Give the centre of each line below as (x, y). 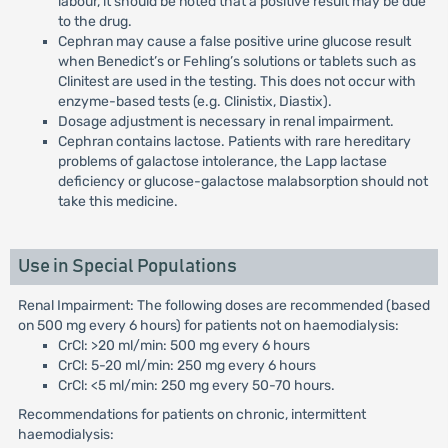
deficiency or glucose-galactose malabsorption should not (242, 182)
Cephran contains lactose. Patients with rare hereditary (234, 142)
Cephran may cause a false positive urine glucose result (234, 42)
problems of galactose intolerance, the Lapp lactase (222, 162)
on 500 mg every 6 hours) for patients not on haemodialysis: (208, 326)
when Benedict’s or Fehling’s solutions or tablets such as (236, 62)
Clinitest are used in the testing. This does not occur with (236, 82)
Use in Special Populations (127, 267)
